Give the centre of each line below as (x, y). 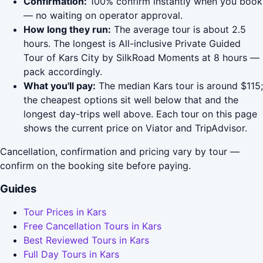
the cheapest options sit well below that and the (131, 100)
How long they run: (67, 30)
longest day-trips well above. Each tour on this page (140, 114)
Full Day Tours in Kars (71, 254)
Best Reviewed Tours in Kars (86, 240)
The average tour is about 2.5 (178, 30)
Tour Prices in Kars (65, 212)
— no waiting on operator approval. (103, 16)
